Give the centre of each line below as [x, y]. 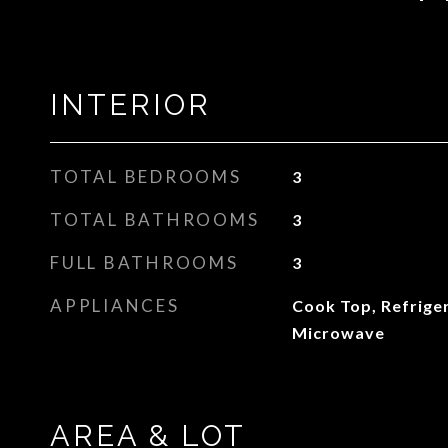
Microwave [338, 332]
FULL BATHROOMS [144, 262]
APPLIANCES [115, 305]
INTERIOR [130, 105]
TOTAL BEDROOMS [146, 176]
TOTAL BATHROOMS [155, 219]
